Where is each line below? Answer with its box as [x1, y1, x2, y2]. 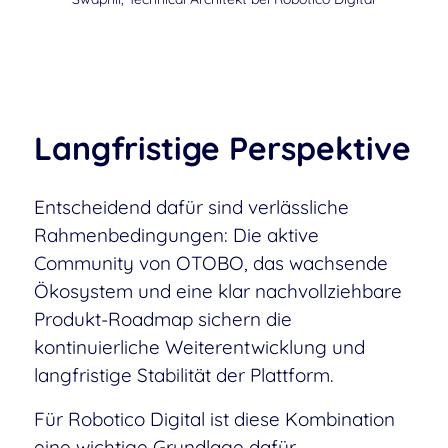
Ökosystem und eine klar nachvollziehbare [33, 279, 402, 304]
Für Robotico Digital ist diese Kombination [33, 407, 395, 432]
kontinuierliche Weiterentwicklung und [33, 335, 365, 360]
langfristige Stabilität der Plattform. [33, 363, 333, 388]
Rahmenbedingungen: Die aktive [33, 223, 319, 248]
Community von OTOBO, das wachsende [33, 251, 388, 276]
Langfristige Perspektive [33, 128, 411, 169]
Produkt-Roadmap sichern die [33, 307, 292, 332]
